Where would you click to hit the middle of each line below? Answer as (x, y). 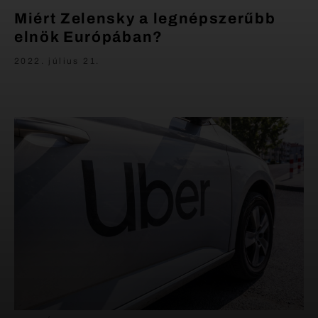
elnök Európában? (89, 37)
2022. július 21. (57, 61)
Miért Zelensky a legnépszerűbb (145, 19)
